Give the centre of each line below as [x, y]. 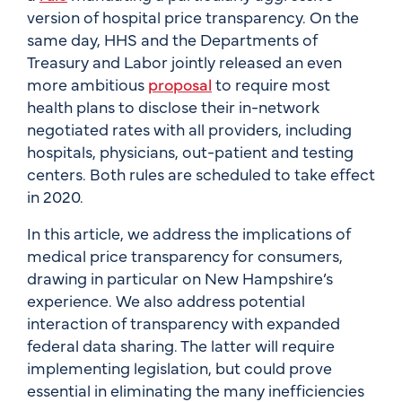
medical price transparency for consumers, [185, 255]
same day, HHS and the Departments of [172, 39]
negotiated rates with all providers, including [189, 128]
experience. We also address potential [166, 300]
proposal [180, 83]
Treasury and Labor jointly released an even [184, 61]
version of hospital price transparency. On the [193, 16]
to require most [271, 83]
